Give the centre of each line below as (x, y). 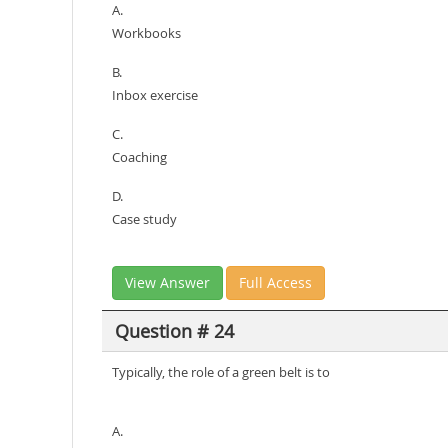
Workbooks (146, 33)
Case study (144, 219)
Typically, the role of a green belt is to (221, 372)
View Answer (167, 282)
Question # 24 (174, 330)
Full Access (275, 282)
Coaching (139, 157)
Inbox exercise (155, 95)
